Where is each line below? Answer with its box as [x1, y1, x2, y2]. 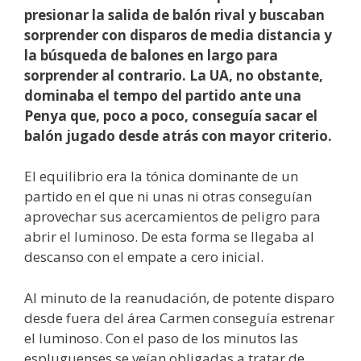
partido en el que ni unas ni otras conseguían [24, 187, 312, 206]
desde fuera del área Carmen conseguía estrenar [24, 308, 334, 327]
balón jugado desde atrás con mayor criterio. [24, 126, 332, 145]
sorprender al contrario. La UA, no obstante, [24, 65, 323, 85]
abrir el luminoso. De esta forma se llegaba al [24, 227, 314, 247]
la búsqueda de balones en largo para [24, 45, 278, 64]
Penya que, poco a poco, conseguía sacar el [24, 106, 317, 125]
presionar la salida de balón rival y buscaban [24, 5, 325, 24]
